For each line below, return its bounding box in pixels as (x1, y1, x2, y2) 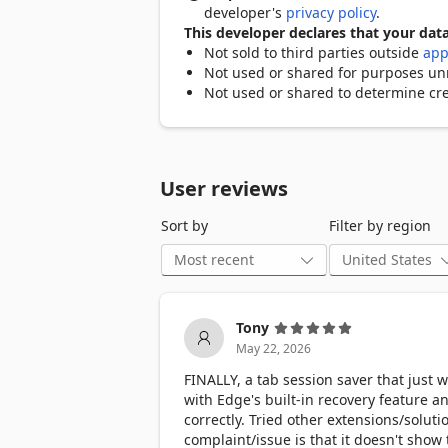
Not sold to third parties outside (204, 42, 423, 62)
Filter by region (329, 215, 431, 235)
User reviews (160, 174, 288, 202)
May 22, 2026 (236, 340, 311, 357)
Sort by (161, 215, 208, 235)
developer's (204, 2, 286, 22)
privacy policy (286, 2, 376, 22)
